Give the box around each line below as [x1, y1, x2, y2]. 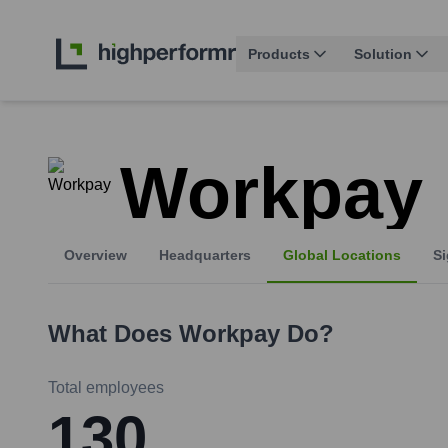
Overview [64, 247, 127, 264]
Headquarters [159, 247, 251, 264]
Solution [354, 46, 412, 63]
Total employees [48, 379, 164, 397]
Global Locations [283, 247, 401, 264]
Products [248, 46, 310, 63]
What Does [48, 320, 179, 348]
